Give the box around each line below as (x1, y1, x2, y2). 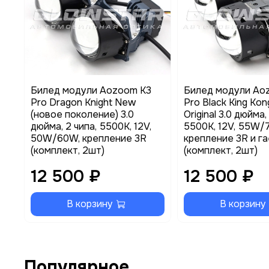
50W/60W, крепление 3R (31, 131, 147, 145)
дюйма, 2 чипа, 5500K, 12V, (31, 119, 151, 133)
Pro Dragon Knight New (31, 95, 136, 109)
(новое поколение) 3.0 (31, 107, 134, 121)
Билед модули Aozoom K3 (31, 83, 151, 97)
